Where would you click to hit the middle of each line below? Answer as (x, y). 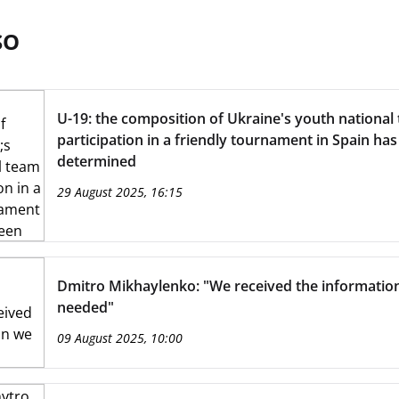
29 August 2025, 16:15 (119, 192)
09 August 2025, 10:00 (119, 338)
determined (96, 161)
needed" (85, 307)
